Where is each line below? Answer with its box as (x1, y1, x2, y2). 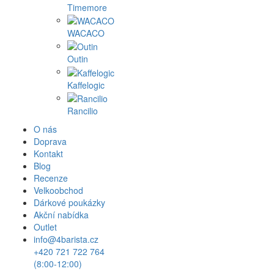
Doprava (34, 135, 67, 147)
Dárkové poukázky (34, 196, 105, 209)
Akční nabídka (34, 208, 89, 221)
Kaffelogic (67, 78, 105, 91)
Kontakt (34, 147, 63, 160)
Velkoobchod (34, 183, 83, 196)
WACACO (67, 26, 105, 39)
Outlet (34, 220, 57, 233)
